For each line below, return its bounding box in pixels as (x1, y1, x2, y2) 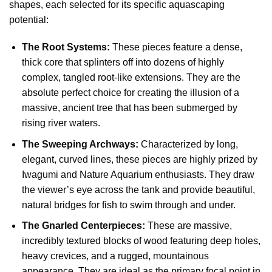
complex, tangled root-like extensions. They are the (21, 72, 240, 83)
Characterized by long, (138, 138, 238, 149)
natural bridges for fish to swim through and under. (21, 199, 236, 210)
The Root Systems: (21, 42, 110, 53)
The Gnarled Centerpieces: (21, 220, 145, 231)
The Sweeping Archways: (21, 138, 138, 149)
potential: (9, 14, 49, 25)
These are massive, (144, 220, 232, 231)
